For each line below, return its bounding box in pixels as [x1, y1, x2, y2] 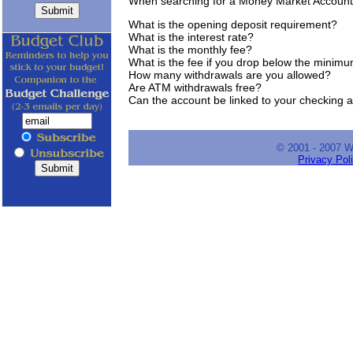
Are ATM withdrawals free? [128, 80, 262, 94]
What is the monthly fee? [128, 43, 252, 56]
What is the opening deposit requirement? [128, 17, 337, 31]
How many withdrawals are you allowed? [128, 68, 331, 81]
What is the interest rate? [128, 30, 254, 43]
